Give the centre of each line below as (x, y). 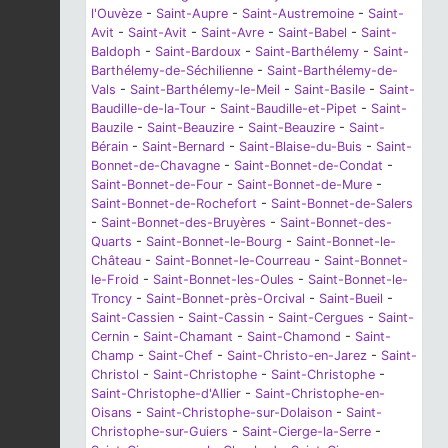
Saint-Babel (312, 33)
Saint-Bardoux (198, 52)
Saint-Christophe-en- (320, 394)
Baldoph (116, 52)
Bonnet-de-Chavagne (155, 166)
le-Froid (115, 280)
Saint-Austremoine (298, 14)
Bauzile (112, 128)
